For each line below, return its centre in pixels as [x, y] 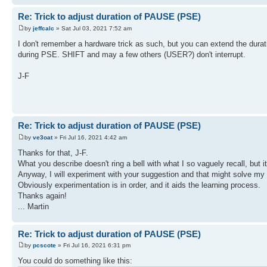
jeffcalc [44, 28]
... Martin [33, 206]
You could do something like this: [75, 261]
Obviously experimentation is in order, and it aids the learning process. [139, 185]
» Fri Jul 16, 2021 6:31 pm [93, 246]
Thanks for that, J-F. [53, 153]
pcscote [44, 246]
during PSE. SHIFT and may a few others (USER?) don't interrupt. [132, 54]
